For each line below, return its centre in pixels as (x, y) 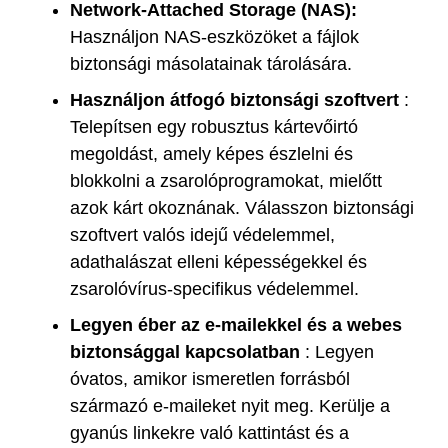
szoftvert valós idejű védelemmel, (202, 234)
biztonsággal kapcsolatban (185, 351)
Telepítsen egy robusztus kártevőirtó (214, 126)
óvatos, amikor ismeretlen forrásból (210, 378)
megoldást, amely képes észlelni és (211, 153)
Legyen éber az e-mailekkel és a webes (236, 324)
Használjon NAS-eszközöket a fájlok (214, 36)
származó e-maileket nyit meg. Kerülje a (230, 405)
